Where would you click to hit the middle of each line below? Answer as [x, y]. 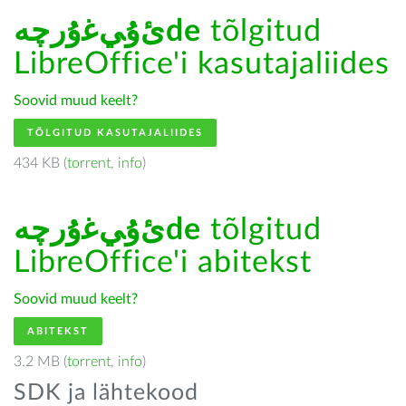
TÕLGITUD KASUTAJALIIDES [115, 133]
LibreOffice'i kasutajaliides [202, 64]
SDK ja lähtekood [106, 393]
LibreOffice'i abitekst [163, 263]
